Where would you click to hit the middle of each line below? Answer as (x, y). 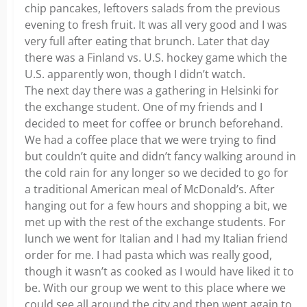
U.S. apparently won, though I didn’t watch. (135, 74)
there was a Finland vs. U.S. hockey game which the (156, 58)
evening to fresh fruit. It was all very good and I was (156, 25)
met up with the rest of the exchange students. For (155, 222)
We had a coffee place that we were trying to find (150, 140)
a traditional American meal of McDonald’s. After (150, 189)
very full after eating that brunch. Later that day (147, 41)
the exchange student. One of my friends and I (144, 107)
